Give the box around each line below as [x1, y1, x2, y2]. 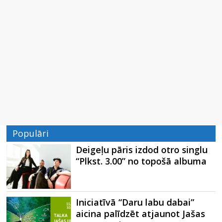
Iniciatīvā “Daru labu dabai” [76, 196, 195, 208]
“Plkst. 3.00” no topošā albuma [76, 155, 207, 167]
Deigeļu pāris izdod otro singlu [76, 144, 208, 156]
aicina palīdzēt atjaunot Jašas [76, 208, 206, 220]
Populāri [12, 127, 49, 139]
